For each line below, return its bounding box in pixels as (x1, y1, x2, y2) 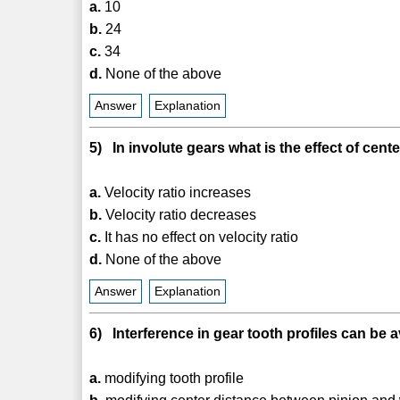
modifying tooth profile (101, 370, 245, 386)
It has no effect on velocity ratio (101, 229, 299, 245)
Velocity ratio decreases (102, 206, 257, 222)
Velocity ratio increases (101, 184, 252, 200)
